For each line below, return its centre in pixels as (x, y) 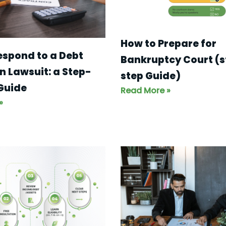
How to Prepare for (168, 43)
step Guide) (151, 76)
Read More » (146, 90)
